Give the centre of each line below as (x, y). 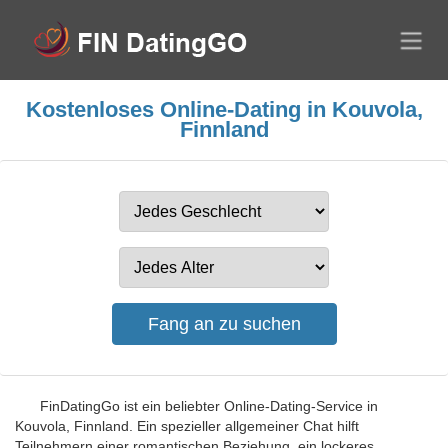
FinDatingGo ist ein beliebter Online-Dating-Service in (209, 406)
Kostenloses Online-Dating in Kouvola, (224, 109)
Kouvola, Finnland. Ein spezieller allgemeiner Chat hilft (187, 426)
